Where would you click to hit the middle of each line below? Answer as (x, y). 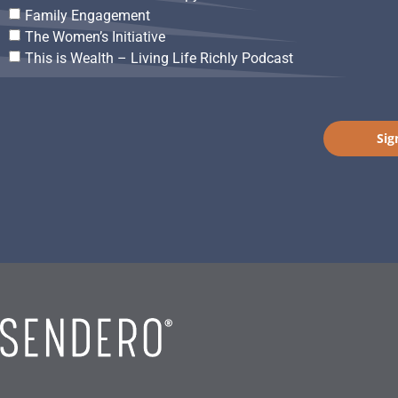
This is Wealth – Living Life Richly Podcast (159, 58)
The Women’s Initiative (95, 36)
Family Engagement (88, 15)
